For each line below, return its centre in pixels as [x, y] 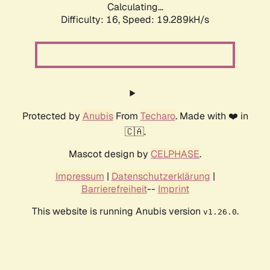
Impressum [80, 177]
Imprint [173, 189]
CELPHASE [175, 154]
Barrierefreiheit [114, 189]
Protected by [52, 116]
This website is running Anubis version [117, 212]
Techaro [158, 116]
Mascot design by [110, 154]
